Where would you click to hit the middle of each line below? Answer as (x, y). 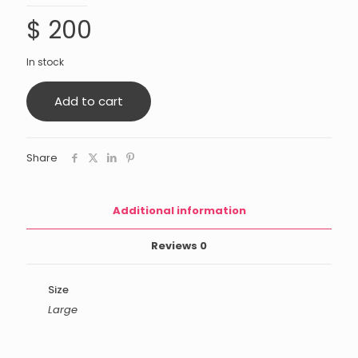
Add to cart (89, 101)
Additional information (179, 211)
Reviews (175, 246)
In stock (45, 62)
